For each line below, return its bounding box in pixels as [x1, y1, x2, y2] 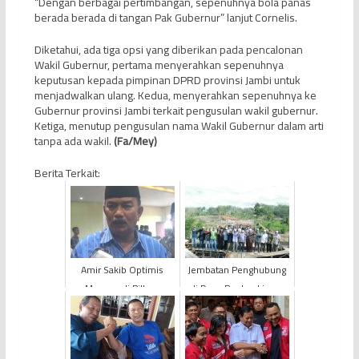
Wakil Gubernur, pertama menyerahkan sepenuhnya [34, 54, 284, 76]
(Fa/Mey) [113, 131, 157, 152]
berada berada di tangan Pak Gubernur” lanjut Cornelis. [34, 7, 297, 29]
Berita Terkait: [34, 163, 100, 184]
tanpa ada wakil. [34, 131, 114, 152]
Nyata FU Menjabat [196, 316, 277, 335]
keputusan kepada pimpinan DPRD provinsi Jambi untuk [34, 70, 301, 91]
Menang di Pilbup [85, 279, 160, 298]
